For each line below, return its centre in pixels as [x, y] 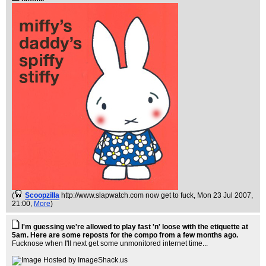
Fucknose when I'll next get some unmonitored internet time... [110, 244]
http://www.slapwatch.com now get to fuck [127, 196]
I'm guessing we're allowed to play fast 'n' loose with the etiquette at [135, 227]
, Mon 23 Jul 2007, [223, 196]
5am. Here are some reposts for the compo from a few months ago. [125, 235]
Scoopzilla [42, 196]
